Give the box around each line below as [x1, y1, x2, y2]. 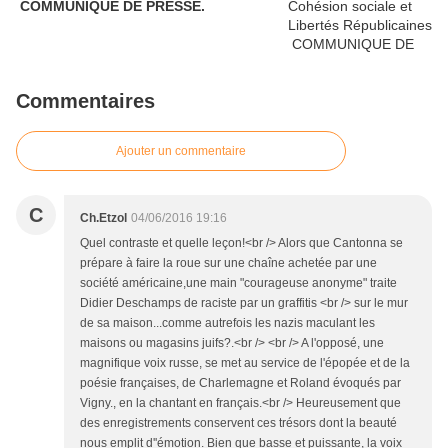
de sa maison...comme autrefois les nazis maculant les [80, 315, 375, 330]
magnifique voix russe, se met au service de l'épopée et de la [80, 355, 410, 370]
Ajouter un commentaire [116, 143, 246, 158]
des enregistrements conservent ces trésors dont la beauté [80, 415, 397, 430]
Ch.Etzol [80, 210, 127, 225]
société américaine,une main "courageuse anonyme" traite [80, 275, 397, 290]
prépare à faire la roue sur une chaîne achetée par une [80, 255, 377, 270]
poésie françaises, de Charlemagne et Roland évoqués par [80, 375, 401, 390]
